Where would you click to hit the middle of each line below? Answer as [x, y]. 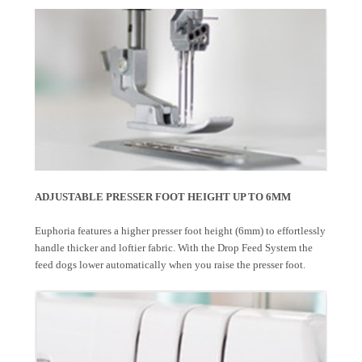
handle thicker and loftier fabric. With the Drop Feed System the [174, 248]
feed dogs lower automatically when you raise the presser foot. [170, 265]
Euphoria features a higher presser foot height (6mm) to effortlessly [180, 231]
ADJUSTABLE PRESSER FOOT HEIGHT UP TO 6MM [163, 197]
